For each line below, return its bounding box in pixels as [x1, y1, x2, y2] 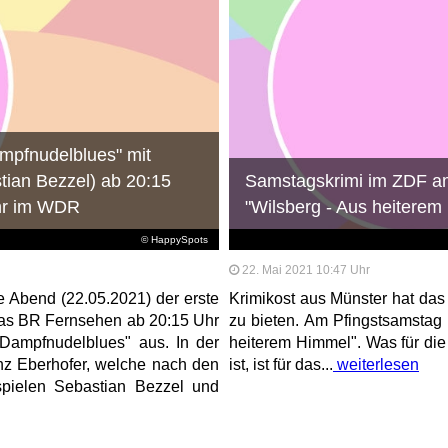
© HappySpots [141, 233, 209, 245]
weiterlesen [332, 355, 419, 373]
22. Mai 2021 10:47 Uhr [241, 262, 370, 277]
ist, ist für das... [228, 355, 333, 373]
